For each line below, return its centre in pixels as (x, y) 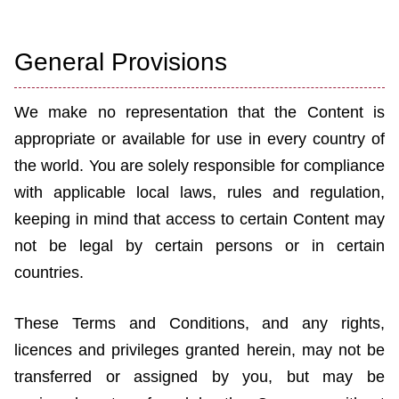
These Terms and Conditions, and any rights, (199, 324)
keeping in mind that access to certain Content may (199, 220)
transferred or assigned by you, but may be (199, 377)
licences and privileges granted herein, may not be (199, 350)
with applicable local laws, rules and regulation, (199, 193)
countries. (49, 273)
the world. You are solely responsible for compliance (199, 166)
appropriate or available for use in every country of (199, 139)
